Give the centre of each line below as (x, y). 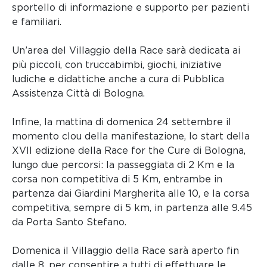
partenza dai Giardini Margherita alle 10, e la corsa (131, 194)
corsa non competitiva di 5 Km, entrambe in (117, 179)
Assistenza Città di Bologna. (78, 94)
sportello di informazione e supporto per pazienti (131, 8)
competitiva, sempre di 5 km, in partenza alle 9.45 (132, 208)
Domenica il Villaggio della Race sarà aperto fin (125, 251)
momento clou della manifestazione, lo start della (131, 136)
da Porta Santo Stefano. (69, 222)
